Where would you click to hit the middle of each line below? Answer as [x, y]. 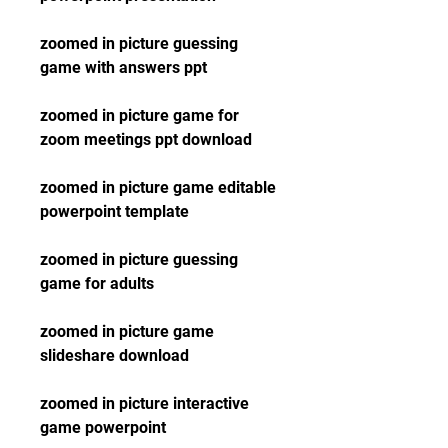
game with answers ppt [123, 67]
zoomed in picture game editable [158, 187]
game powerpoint [103, 427]
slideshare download [114, 355]
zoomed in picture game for [139, 115]
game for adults [97, 283]
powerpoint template [114, 211]
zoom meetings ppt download [146, 139]
